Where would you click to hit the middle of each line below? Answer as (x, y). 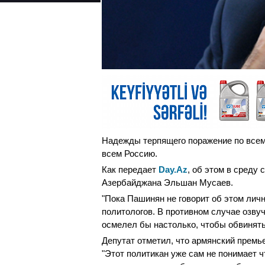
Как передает (130, 170)
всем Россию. (130, 154)
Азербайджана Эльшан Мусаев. (167, 183)
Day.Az (173, 170)
